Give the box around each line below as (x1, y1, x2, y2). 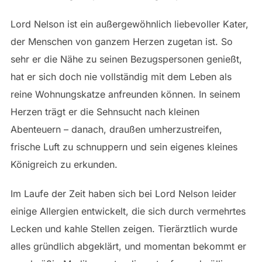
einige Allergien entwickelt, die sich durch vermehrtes (10, 205, 246, 218)
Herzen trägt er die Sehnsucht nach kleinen (10, 106, 199, 118)
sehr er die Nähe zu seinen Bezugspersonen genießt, (10, 53, 242, 65)
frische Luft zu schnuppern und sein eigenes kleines (10, 141, 237, 153)
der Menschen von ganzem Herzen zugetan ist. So (10, 36, 233, 48)
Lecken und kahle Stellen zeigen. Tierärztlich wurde (10, 223, 237, 235)
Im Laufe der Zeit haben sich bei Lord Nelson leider (10, 188, 236, 200)
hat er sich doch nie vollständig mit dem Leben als (10, 71, 232, 83)
